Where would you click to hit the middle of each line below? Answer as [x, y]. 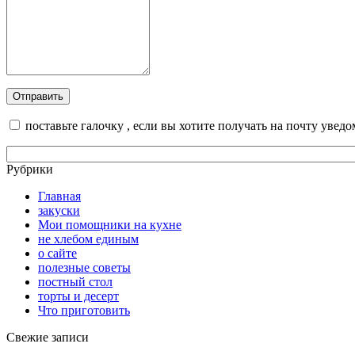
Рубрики [30, 170]
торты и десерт [78, 296]
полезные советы [84, 268]
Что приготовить [84, 311]
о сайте [57, 254]
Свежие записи [48, 338]
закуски [59, 211]
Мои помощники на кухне [110, 225]
